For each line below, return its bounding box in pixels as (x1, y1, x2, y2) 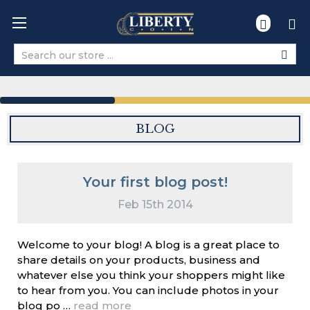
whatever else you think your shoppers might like (17, 268, 285, 282)
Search (15, 55, 48, 68)
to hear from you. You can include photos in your (17, 284, 279, 297)
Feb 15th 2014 (117, 198, 193, 211)
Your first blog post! (82, 174, 228, 190)
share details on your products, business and (17, 253, 260, 266)
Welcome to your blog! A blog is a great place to (17, 238, 280, 251)
